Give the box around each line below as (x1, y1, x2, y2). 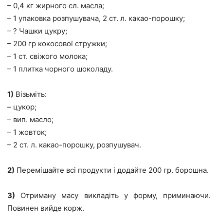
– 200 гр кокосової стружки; (7, 39, 107, 49)
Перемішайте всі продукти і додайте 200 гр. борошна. (15, 165, 209, 175)
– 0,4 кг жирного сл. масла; (7, 1, 104, 11)
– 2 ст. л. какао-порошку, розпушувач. (7, 140, 141, 150)
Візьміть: (14, 90, 47, 99)
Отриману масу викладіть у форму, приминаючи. (15, 191, 211, 200)
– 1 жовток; (7, 127, 47, 137)
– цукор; (7, 102, 36, 112)
